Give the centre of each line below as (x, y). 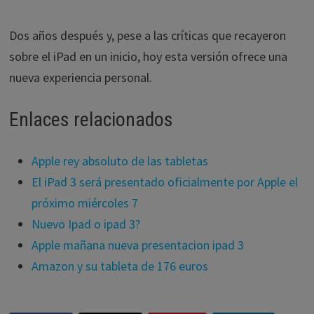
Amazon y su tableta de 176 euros (120, 266)
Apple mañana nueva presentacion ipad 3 (137, 245)
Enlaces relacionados (91, 120)
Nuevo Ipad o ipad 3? (86, 224)
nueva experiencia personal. (80, 77)
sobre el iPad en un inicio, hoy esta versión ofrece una (148, 56)
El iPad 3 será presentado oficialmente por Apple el (164, 182)
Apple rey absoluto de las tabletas (120, 161)
